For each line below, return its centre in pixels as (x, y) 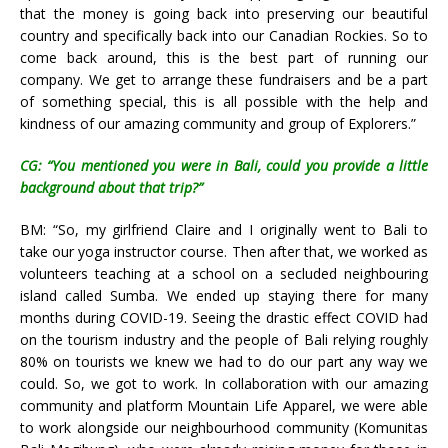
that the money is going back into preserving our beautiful (224, 13)
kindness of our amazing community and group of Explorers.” (218, 123)
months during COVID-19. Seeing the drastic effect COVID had (224, 317)
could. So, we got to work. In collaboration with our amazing (224, 383)
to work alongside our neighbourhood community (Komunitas (224, 427)
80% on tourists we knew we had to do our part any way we (224, 361)
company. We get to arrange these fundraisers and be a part (224, 79)
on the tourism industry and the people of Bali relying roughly (224, 339)
